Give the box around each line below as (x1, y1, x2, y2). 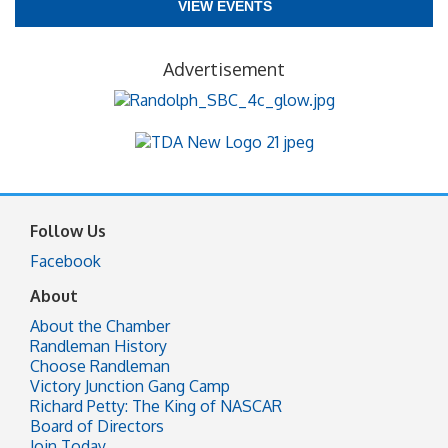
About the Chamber (30, 315, 170, 336)
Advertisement (163, 57, 285, 80)
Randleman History (30, 335, 167, 356)
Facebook (30, 250, 101, 271)
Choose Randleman (30, 355, 170, 376)
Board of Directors (30, 415, 164, 436)
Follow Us (30, 220, 106, 241)
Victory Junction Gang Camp (30, 375, 230, 396)
